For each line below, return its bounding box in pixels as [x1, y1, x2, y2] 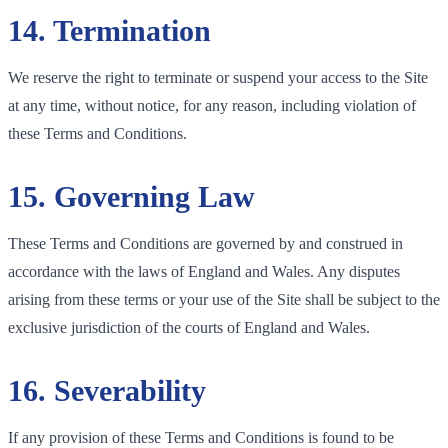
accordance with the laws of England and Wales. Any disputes [8, 262, 400, 280]
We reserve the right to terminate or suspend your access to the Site [8, 68, 428, 86]
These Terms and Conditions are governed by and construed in [8, 234, 403, 252]
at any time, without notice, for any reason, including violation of [8, 96, 416, 114]
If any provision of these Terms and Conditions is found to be [8, 428, 394, 446]
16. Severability [8, 373, 206, 407]
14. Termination [8, 13, 211, 47]
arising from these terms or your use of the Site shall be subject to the [8, 290, 440, 308]
